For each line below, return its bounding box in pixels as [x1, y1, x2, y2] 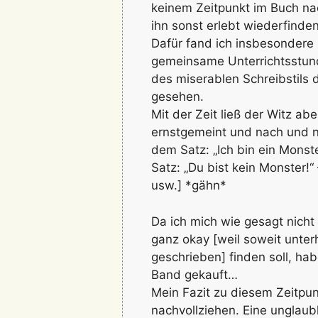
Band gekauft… [151, 267, 238, 282]
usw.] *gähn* [151, 178, 226, 193]
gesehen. [151, 89, 204, 104]
